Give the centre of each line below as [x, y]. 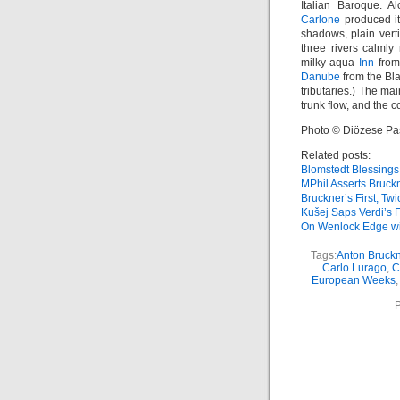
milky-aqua [330, 62]
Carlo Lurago [354, 268]
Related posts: [336, 155]
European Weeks [354, 280]
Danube [321, 77]
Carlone [321, 20]
